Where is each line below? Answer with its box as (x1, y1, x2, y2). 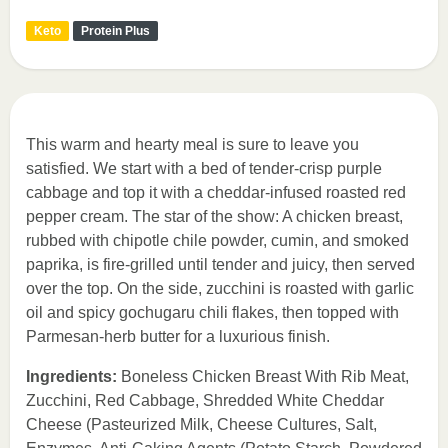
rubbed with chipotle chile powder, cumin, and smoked (26, 232, 409, 249)
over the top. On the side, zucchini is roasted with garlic (26, 280, 414, 297)
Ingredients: (26, 368, 117, 385)
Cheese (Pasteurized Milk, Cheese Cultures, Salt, (26, 416, 377, 433)
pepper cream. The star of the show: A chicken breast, (26, 208, 403, 225)
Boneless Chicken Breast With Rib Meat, (117, 368, 409, 385)
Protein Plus (81, 24, 150, 38)
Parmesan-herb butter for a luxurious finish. (26, 328, 330, 345)
